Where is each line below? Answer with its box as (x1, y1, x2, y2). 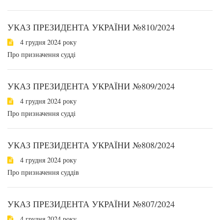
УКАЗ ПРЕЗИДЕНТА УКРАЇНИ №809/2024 (7, 80, 175, 92)
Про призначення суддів (7, 167, 79, 177)
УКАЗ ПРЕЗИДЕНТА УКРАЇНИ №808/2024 (7, 139, 175, 151)
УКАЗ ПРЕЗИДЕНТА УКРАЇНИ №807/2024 (7, 198, 175, 210)
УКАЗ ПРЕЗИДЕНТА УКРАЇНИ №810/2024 (7, 21, 175, 33)
